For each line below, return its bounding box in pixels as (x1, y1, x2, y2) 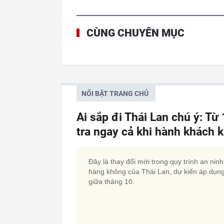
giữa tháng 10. (88, 177, 134, 185)
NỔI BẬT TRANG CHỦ (81, 89, 148, 97)
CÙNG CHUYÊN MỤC (86, 26, 184, 39)
